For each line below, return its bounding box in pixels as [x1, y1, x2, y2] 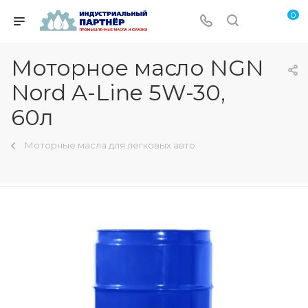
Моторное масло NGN [11, 54, 264, 81]
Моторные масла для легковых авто [25, 140, 195, 151]
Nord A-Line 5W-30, [11, 79, 225, 106]
